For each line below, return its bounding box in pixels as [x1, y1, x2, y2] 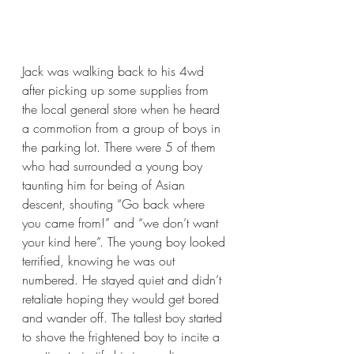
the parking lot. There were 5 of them [22, 138, 220, 156]
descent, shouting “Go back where [22, 195, 209, 213]
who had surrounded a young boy [22, 157, 206, 175]
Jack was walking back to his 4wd [22, 62, 208, 81]
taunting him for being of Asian [22, 176, 189, 194]
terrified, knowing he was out [22, 252, 179, 270]
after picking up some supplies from [22, 81, 213, 100]
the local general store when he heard [22, 100, 224, 119]
